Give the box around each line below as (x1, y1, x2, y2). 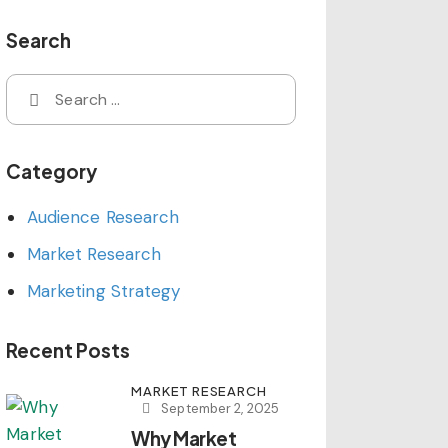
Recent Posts (6, 337, 131, 362)
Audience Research (26, 205, 180, 228)
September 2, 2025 (161, 399, 279, 417)
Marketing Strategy (26, 279, 181, 302)
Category (6, 158, 98, 183)
